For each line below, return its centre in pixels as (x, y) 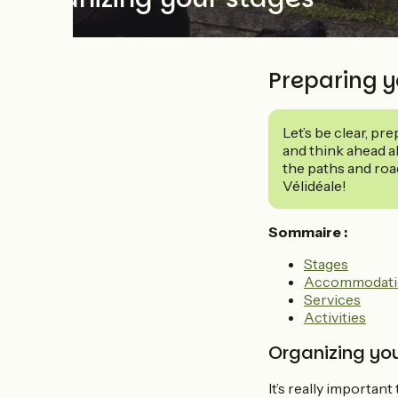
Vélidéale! (314, 186)
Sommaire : (308, 232)
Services (332, 299)
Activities (335, 317)
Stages (326, 264)
